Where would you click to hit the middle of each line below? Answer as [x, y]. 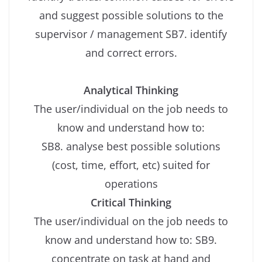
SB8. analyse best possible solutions [131, 146]
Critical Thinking [131, 202]
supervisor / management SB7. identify [131, 34]
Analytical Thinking [131, 90]
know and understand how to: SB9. [131, 239]
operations [131, 183]
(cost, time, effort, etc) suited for [131, 165]
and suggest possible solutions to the [131, 15]
